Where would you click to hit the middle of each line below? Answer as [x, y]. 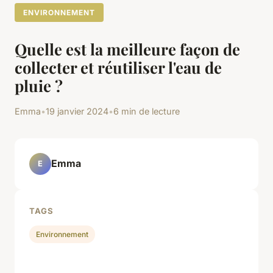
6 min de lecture [147, 111]
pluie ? [39, 85]
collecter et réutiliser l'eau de [118, 67]
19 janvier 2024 [77, 111]
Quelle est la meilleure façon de [127, 48]
